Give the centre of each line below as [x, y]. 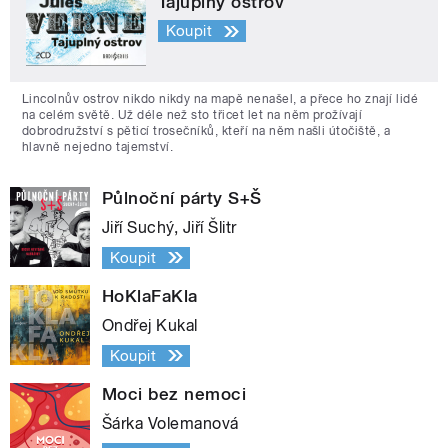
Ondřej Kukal [150, 325]
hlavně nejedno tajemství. [97, 146]
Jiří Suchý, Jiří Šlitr [169, 227]
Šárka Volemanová [170, 423]
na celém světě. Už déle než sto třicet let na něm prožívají [192, 114]
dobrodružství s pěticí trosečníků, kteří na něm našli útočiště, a [206, 130]
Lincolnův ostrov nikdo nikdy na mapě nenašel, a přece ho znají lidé [220, 98]
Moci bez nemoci [174, 393]
